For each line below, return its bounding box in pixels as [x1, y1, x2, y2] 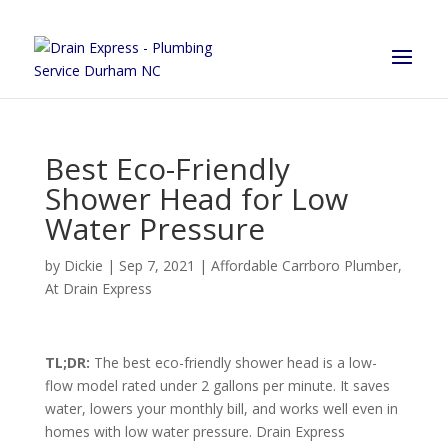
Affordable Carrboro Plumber [210, 256, 398, 275]
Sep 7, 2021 [118, 256, 195, 275]
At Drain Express [44, 279, 152, 298]
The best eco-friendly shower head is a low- [89, 353, 377, 372]
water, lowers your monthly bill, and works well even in [44, 399, 398, 418]
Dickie [63, 256, 103, 275]
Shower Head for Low [44, 178, 348, 219]
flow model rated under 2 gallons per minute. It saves [44, 376, 390, 395]
